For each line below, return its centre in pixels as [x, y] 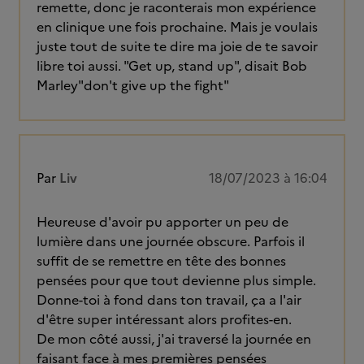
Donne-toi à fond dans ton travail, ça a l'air [169, 300]
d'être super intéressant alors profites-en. [164, 319]
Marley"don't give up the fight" [133, 85]
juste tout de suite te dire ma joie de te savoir [177, 46]
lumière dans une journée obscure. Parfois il [171, 241]
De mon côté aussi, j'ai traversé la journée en [174, 339]
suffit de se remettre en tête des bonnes [161, 261]
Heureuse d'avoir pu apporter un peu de [162, 222]
